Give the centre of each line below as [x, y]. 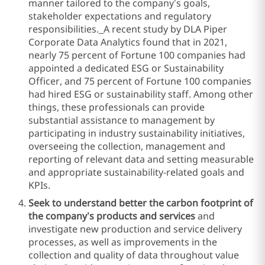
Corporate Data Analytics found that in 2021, [128, 42]
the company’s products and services [113, 216]
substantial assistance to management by [122, 120]
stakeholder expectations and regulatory [120, 16]
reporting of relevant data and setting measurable [141, 159]
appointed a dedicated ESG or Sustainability [126, 68]
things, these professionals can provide [117, 107]
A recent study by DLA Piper [165, 29]
